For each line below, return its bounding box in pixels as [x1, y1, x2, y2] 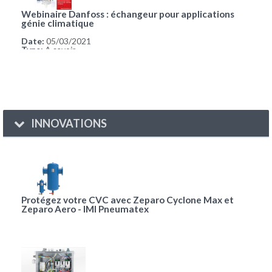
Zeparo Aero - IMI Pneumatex [21, 203, 149, 215]
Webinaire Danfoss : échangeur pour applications [21, 8, 234, 20]
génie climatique [21, 18, 94, 29]
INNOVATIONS [29, 117, 107, 131]
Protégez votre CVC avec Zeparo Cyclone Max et [21, 194, 234, 206]
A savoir [43, 44, 75, 55]
